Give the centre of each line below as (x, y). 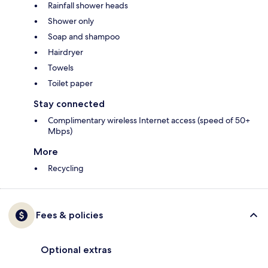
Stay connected (69, 104)
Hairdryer (66, 52)
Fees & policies (69, 215)
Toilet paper (70, 83)
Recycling (66, 168)
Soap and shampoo (84, 37)
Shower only (71, 21)
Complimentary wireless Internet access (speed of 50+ (149, 121)
